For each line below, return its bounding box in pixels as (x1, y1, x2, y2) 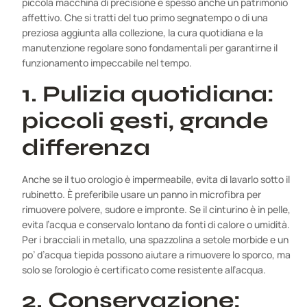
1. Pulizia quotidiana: (22, 79, 274, 108)
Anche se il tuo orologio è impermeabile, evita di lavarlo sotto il (22, 172, 290, 186)
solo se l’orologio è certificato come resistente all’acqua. (22, 262, 266, 276)
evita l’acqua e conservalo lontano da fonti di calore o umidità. (22, 217, 290, 231)
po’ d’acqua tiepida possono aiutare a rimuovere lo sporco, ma (22, 247, 291, 261)
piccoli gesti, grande (22, 106, 268, 134)
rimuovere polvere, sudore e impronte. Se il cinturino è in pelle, (22, 202, 291, 216)
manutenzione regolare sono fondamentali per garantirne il (22, 41, 278, 55)
